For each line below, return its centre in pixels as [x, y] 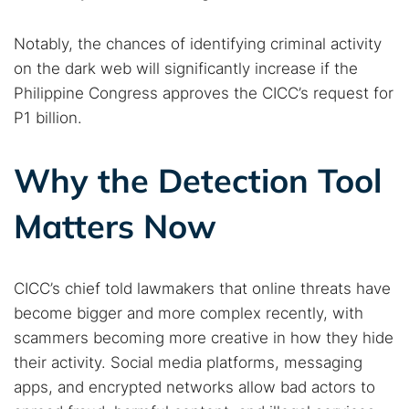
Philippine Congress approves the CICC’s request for [204, 93]
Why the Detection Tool [198, 180]
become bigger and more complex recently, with [189, 313]
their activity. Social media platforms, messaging [188, 362]
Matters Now [115, 226]
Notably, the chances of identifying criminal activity [198, 44]
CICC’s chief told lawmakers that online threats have [202, 288]
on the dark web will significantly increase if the [186, 68]
